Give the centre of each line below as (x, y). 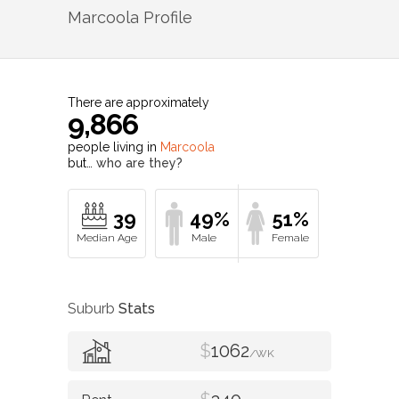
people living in (114, 147)
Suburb (93, 308)
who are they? (139, 163)
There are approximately (138, 103)
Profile (166, 18)
